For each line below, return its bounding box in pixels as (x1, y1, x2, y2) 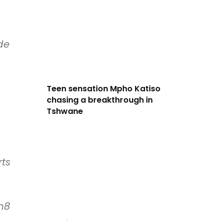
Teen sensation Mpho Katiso (46, 83, 161, 95)
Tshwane (46, 106, 83, 117)
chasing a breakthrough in (46, 94, 153, 106)
